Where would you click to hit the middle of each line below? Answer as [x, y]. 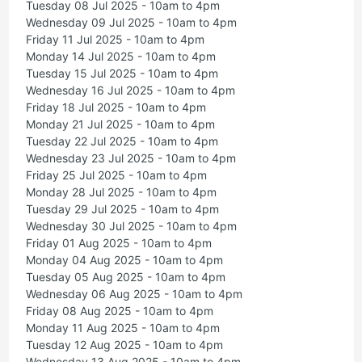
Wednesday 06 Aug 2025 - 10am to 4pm [134, 294]
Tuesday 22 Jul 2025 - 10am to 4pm [122, 141]
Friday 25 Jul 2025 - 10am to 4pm [116, 175]
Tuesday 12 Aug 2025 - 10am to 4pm [124, 345]
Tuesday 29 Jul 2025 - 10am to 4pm [122, 209]
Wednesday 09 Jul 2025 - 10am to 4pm [131, 23]
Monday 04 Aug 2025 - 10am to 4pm [124, 260]
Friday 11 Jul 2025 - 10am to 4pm [115, 40]
